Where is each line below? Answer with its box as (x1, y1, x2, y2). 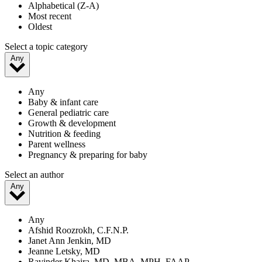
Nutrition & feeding (28, 128, 101, 139)
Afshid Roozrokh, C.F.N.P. (28, 225, 129, 235)
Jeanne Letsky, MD (28, 246, 100, 256)
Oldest (28, 22, 52, 32)
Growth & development (28, 118, 116, 128)
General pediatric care (28, 107, 109, 118)
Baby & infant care (28, 96, 98, 107)
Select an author (5, 169, 64, 180)
